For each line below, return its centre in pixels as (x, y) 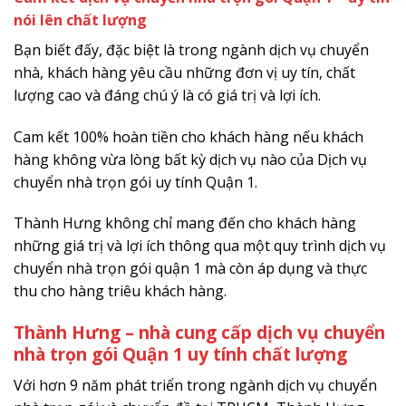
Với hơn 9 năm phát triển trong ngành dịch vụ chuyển (195, 385)
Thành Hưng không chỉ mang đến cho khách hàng (185, 223)
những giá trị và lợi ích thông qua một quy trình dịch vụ (200, 246)
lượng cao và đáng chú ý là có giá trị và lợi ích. (167, 95)
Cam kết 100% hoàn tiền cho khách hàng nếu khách (188, 136)
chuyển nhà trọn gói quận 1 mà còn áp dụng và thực (190, 269)
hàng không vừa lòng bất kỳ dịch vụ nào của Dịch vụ (190, 159)
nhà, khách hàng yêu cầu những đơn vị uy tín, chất (184, 72)
